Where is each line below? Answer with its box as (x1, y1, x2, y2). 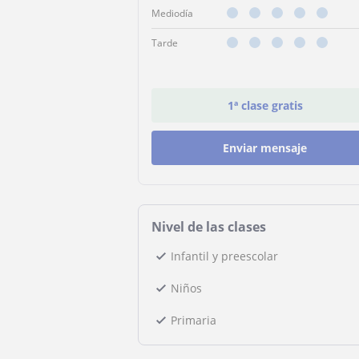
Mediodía (151, 6, 193, 20)
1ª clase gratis (227, 98, 303, 113)
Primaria (171, 313, 216, 328)
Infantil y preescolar (171, 248, 278, 264)
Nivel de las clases (151, 218, 266, 236)
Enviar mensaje (223, 140, 308, 155)
